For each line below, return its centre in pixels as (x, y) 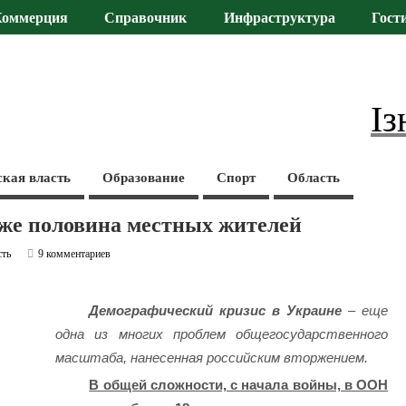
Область (314, 177)
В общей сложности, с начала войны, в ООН (239, 385)
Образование (144, 177)
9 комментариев (75, 253)
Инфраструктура (279, 19)
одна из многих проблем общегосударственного (222, 334)
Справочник (146, 19)
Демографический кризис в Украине (216, 311)
